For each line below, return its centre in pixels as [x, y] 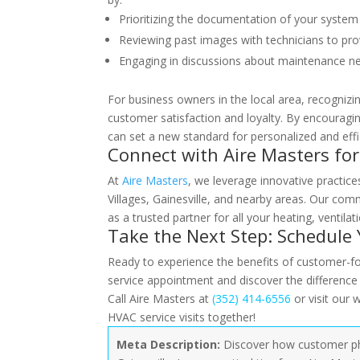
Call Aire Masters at [160, 299]
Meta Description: [169, 344]
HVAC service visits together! [182, 317]
